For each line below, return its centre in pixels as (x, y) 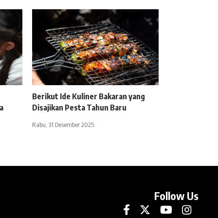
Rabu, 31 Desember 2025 (63, 125)
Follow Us (176, 196)
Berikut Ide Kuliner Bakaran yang (89, 97)
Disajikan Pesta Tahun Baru (79, 108)
